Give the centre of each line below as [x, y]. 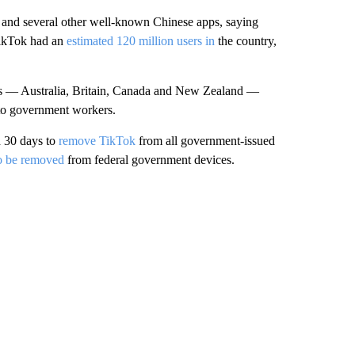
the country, [247, 41]
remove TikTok [97, 141]
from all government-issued [205, 141]
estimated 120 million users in [142, 41]
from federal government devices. [149, 160]
